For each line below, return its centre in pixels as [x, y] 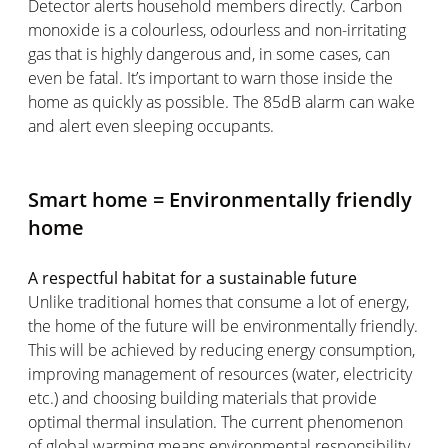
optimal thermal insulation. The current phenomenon [215, 421]
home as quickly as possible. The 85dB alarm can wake [221, 101]
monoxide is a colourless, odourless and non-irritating [217, 29]
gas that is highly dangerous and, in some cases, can [209, 53]
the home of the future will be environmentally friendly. [223, 325]
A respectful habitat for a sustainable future [194, 277]
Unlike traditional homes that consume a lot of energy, [218, 301]
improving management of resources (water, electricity [220, 373]
